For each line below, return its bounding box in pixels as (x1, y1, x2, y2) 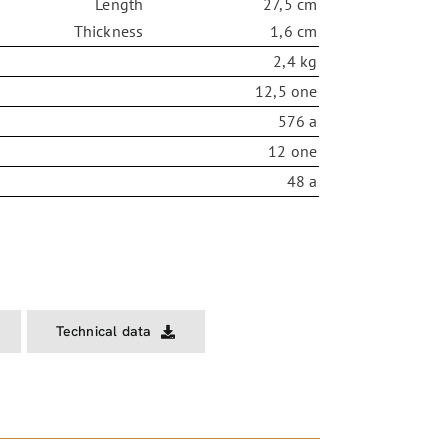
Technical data (55, 322, 152, 341)
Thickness (73, 21, 144, 42)
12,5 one (254, 81, 318, 102)
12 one (268, 141, 318, 162)
